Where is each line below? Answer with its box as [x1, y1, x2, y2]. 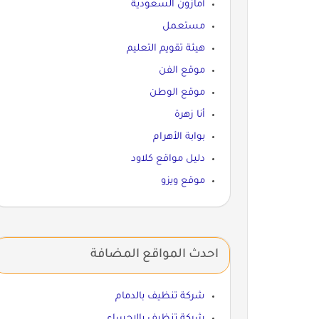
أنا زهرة [174, 109, 205, 120]
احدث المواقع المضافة [90, 248, 219, 262]
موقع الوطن [149, 87, 205, 98]
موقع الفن [158, 65, 205, 76]
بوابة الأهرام [152, 131, 205, 142]
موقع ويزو [160, 175, 205, 187]
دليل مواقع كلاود [130, 153, 205, 164]
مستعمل [162, 21, 205, 32]
